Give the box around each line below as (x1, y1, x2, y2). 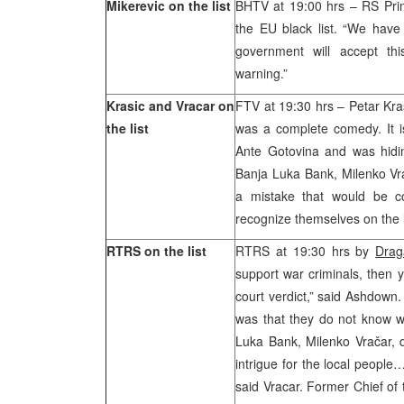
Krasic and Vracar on (106, 96, 234, 115)
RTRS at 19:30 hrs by (235, 242, 376, 260)
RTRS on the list (106, 242, 207, 260)
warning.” (235, 64, 288, 82)
